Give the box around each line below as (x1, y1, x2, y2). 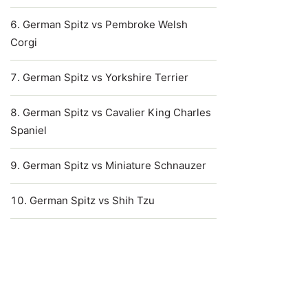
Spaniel (10, 124, 47, 137)
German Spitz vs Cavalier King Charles (23, 106, 211, 119)
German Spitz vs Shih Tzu (30, 194, 155, 207)
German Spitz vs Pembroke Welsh (23, 18, 188, 31)
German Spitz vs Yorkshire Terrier (23, 71, 188, 84)
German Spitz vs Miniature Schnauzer (23, 159, 206, 172)
